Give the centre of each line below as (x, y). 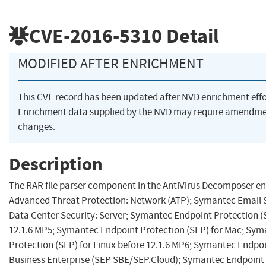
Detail (191, 36)
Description (56, 164)
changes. (37, 127)
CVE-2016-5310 (96, 36)
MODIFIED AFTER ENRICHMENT (111, 64)
